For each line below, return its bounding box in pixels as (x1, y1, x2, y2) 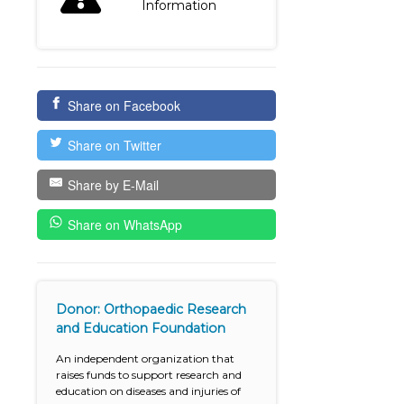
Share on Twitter (67, 136, 161, 155)
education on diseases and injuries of (56, 384, 242, 399)
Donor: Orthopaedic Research (56, 301, 247, 318)
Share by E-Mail (67, 176, 159, 195)
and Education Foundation (56, 320, 226, 337)
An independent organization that (56, 352, 235, 366)
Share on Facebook (67, 96, 180, 115)
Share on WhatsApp (67, 216, 182, 234)
